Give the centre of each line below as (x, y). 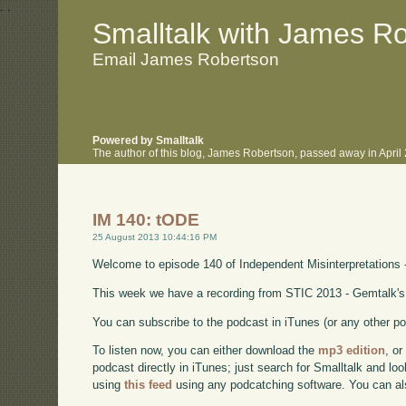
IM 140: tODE (146, 220)
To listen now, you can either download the (206, 351)
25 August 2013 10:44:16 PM (155, 237)
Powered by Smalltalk (149, 141)
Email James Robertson (186, 59)
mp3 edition (352, 351)
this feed (149, 385)
